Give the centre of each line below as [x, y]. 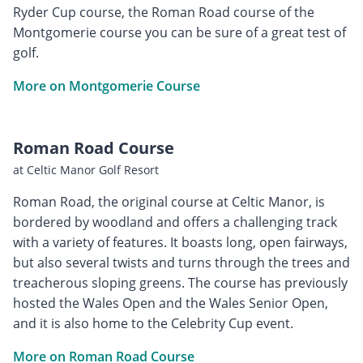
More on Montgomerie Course [107, 86]
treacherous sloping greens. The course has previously [180, 283]
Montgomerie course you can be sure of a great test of [179, 33]
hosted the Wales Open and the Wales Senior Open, [171, 303]
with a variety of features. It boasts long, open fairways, [180, 243]
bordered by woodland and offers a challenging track [175, 222]
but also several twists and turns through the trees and [181, 263]
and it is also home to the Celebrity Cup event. [153, 324]
